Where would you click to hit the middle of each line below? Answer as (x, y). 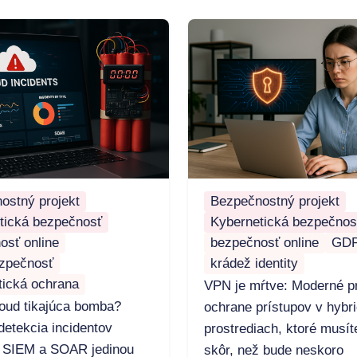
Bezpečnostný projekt (275, 202)
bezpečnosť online (265, 243)
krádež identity (254, 264)
